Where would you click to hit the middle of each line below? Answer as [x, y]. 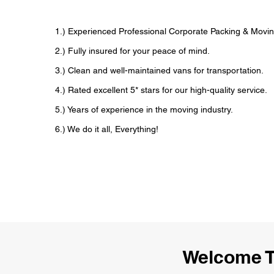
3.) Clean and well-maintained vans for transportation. [159, 70]
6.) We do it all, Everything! [106, 129]
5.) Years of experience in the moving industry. [144, 109]
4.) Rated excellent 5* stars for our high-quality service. [161, 90]
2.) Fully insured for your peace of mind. [132, 51]
